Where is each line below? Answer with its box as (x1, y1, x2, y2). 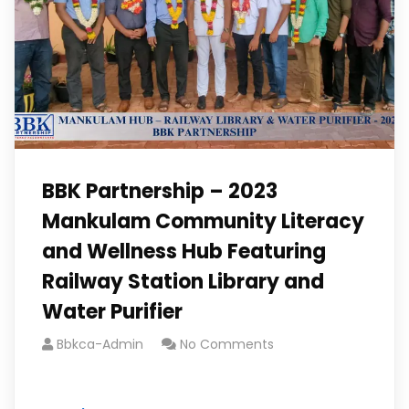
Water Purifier (42, 298, 183, 326)
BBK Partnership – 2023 (42, 177, 278, 205)
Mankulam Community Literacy (42, 207, 364, 236)
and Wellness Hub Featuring (42, 237, 326, 266)
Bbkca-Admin (57, 335, 143, 353)
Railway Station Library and (42, 267, 324, 296)
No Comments (180, 335, 274, 353)
